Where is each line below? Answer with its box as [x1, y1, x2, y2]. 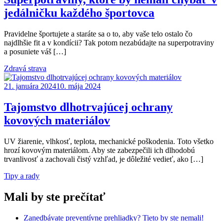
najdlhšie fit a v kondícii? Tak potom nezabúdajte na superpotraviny [4, 38, 214, 47]
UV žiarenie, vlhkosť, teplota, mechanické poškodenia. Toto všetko [4, 137, 214, 146]
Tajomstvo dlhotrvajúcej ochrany [4, 100, 173, 113]
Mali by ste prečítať [4, 190, 106, 203]
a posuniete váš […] [4, 47, 66, 56]
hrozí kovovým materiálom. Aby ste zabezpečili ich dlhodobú [4, 146, 195, 154]
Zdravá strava [4, 64, 46, 73]
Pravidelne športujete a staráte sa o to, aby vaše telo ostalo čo [4, 29, 192, 38]
